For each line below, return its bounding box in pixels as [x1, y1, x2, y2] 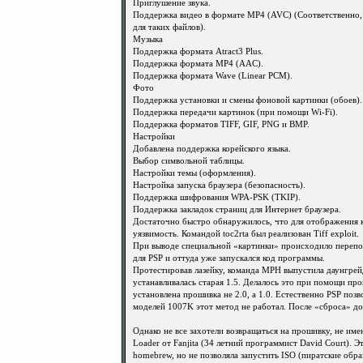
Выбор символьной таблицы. [133, 156, 245, 165]
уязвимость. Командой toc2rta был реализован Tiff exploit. [133, 229, 359, 238]
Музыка [133, 35, 163, 44]
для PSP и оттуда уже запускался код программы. [133, 254, 325, 263]
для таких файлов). [133, 23, 206, 32]
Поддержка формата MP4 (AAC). [133, 59, 263, 68]
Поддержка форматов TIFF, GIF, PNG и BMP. [133, 120, 310, 129]
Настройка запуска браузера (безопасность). [133, 181, 305, 190]
